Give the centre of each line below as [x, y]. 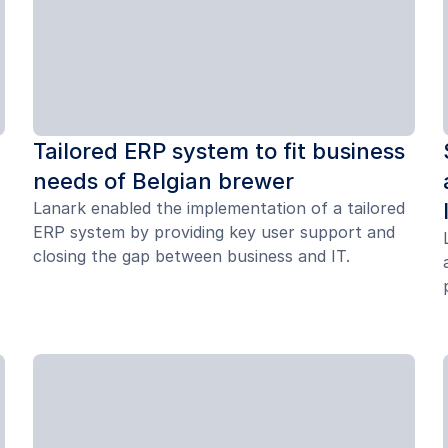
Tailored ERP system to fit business [219, 150]
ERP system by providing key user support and [214, 231]
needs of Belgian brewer [164, 180]
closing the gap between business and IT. [192, 255]
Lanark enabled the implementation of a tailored [219, 207]
